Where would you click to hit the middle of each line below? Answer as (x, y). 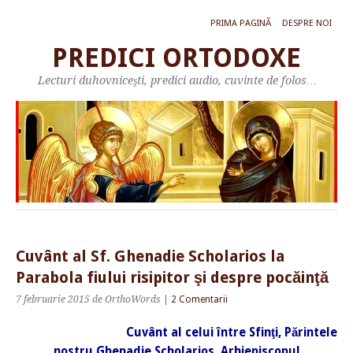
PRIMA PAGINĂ (241, 23)
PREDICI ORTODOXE (176, 58)
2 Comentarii (199, 300)
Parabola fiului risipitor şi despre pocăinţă (172, 278)
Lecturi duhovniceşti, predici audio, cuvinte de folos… (176, 80)
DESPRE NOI (307, 23)
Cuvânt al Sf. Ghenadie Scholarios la (150, 257)
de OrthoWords (126, 300)
